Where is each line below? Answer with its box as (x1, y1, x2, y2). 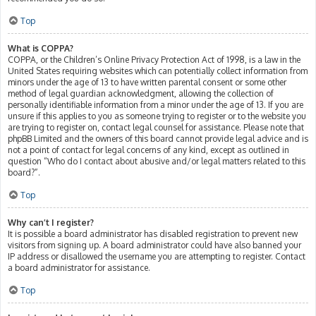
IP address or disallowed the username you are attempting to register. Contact (8, 251, 305, 262)
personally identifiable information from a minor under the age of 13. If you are (8, 99, 303, 110)
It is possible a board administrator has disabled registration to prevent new (8, 229, 298, 239)
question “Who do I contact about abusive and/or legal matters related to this (8, 156, 305, 166)
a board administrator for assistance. (8, 262, 150, 273)
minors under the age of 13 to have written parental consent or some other (8, 77, 286, 87)
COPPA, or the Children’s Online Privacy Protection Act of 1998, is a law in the (8, 54, 300, 65)
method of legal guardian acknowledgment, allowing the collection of (8, 88, 274, 99)
